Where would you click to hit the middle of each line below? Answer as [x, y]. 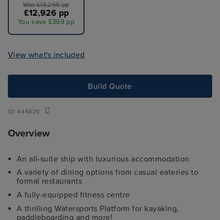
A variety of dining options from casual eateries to [108, 173]
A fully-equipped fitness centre [73, 195]
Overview [29, 133]
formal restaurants [49, 181]
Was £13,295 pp [46, 5]
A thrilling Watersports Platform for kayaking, [98, 208]
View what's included [46, 55]
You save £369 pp [46, 22]
